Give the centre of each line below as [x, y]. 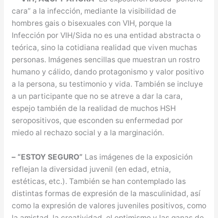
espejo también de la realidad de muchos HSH [93, 109]
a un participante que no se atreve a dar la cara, [97, 96]
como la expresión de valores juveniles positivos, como [109, 206]
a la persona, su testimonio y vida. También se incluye [107, 84]
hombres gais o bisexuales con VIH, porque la [91, 23]
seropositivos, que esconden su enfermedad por [97, 121]
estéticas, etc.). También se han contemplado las [99, 182]
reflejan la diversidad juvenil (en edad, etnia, [91, 169]
